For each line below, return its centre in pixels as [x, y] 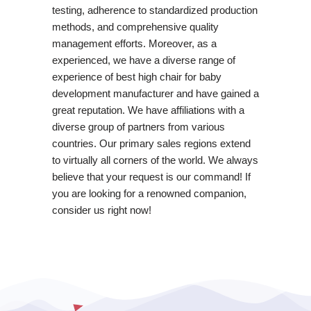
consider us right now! [101, 210]
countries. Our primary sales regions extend [151, 143]
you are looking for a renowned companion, [149, 193]
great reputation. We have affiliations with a [148, 110]
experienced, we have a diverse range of [143, 60]
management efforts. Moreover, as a [134, 43]
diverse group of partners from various [138, 126]
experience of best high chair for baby [136, 76]
